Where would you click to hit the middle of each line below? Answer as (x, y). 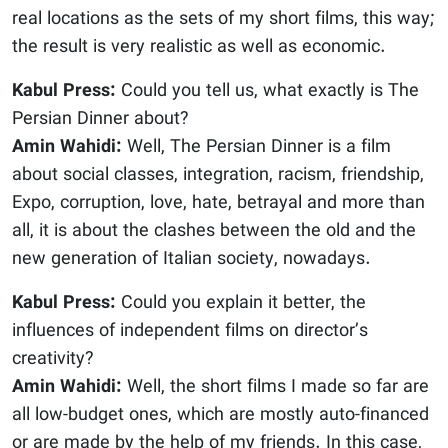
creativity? (53, 359)
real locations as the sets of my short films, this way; (223, 19)
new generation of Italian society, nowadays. (191, 259)
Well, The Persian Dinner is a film (256, 147)
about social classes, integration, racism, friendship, (218, 175)
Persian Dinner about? (100, 119)
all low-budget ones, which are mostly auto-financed (220, 415)
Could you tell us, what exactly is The (267, 91)
